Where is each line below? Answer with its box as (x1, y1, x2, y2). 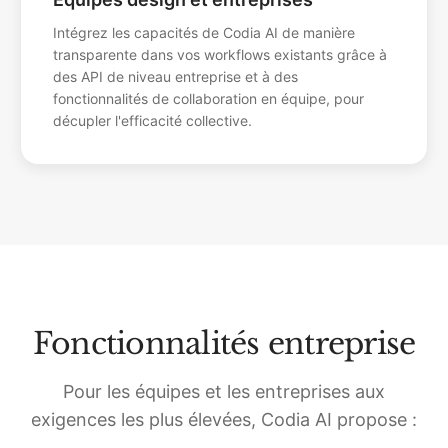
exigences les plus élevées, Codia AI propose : (31, 409, 417, 430)
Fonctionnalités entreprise (32, 325, 416, 362)
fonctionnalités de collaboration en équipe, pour (53, 90, 364, 107)
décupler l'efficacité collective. (53, 112, 252, 129)
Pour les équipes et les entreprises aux (63, 381, 385, 402)
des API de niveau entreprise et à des (53, 68, 298, 85)
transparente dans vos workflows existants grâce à (53, 46, 387, 63)
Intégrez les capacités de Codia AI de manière (53, 24, 355, 41)
